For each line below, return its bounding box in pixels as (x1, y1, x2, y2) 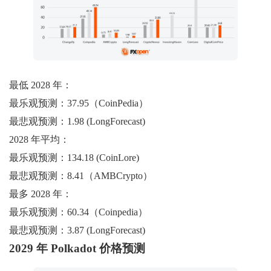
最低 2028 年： (9, 80, 72, 91)
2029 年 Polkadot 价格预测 (9, 242, 145, 255)
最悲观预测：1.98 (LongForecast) (9, 116, 145, 127)
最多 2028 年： (9, 189, 72, 200)
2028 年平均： (9, 134, 70, 145)
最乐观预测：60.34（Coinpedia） (9, 207, 148, 218)
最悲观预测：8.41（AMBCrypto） (9, 171, 152, 181)
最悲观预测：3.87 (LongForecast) (9, 225, 145, 236)
